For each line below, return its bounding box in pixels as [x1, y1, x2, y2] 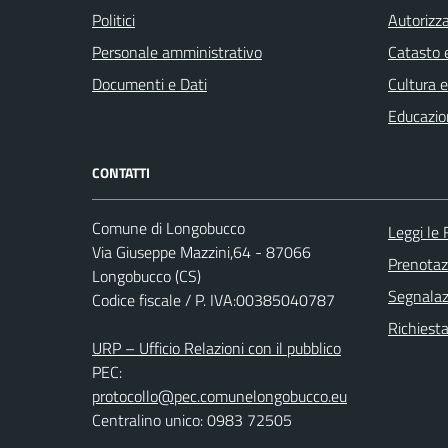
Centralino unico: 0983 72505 [92, 407, 292, 432]
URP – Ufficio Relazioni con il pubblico [92, 335, 341, 360]
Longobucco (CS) [92, 263, 201, 288]
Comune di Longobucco [92, 215, 245, 240]
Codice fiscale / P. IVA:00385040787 [92, 287, 335, 312]
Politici [92, 7, 135, 32]
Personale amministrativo [92, 39, 262, 64]
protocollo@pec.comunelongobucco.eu [92, 383, 347, 408]
